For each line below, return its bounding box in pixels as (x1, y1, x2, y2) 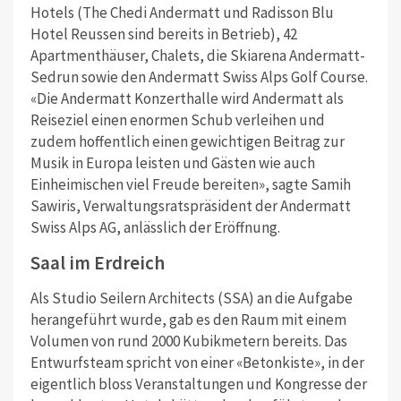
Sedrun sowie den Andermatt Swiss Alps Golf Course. (30, 66, 368, 87)
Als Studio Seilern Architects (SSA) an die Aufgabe (30, 287, 353, 308)
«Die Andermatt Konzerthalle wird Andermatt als (30, 88, 344, 108)
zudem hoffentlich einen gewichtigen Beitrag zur (30, 131, 345, 151)
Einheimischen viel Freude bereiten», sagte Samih (30, 174, 351, 194)
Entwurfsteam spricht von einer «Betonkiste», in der (30, 352, 364, 372)
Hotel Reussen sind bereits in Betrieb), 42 (30, 23, 297, 44)
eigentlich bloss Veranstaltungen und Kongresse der (30, 373, 367, 394)
